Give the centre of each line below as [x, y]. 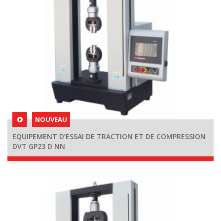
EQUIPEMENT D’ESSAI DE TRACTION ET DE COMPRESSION [109, 136]
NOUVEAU [51, 119]
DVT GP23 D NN [39, 146]
